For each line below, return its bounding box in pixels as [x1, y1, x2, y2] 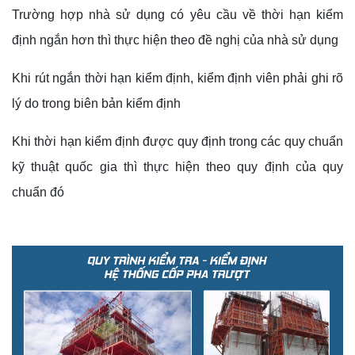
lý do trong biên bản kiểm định [12, 97, 181, 111]
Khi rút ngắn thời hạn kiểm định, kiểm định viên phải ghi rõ [12, 71, 343, 86]
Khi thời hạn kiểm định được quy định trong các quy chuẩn [12, 135, 343, 149]
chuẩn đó [12, 185, 64, 200]
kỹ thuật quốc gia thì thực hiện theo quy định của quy [12, 160, 343, 174]
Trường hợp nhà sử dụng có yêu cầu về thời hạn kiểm [12, 8, 343, 22]
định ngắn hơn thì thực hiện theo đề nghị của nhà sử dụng [12, 33, 338, 48]
